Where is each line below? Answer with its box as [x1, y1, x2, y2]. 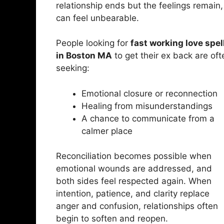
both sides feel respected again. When [56, 176, 211, 186]
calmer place [81, 125, 132, 136]
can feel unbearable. [56, 12, 139, 23]
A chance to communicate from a [81, 113, 214, 123]
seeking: [56, 63, 89, 73]
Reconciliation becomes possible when [56, 151, 211, 161]
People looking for [56, 38, 130, 48]
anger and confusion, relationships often [56, 201, 218, 211]
